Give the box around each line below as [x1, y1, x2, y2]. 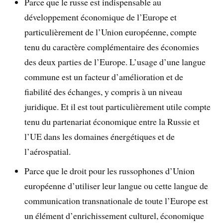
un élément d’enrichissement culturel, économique [24, 209, 205, 222]
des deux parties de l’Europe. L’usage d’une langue [24, 56, 206, 68]
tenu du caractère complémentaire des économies [24, 41, 200, 53]
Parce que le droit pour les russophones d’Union [24, 164, 195, 177]
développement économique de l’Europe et [24, 11, 177, 23]
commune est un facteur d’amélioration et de [24, 71, 184, 83]
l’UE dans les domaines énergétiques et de [24, 130, 175, 142]
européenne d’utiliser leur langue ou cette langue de [24, 179, 209, 192]
